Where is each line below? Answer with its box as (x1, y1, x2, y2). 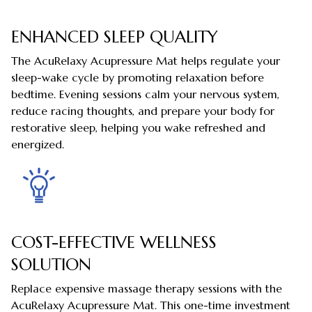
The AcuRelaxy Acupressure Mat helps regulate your (11, 54, 280, 68)
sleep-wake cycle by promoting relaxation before (11, 70, 264, 85)
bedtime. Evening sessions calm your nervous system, (11, 87, 279, 102)
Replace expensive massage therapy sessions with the (11, 281, 282, 296)
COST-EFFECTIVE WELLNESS (11, 232, 217, 253)
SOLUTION (11, 254, 91, 276)
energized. (11, 137, 64, 152)
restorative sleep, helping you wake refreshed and (11, 120, 265, 135)
